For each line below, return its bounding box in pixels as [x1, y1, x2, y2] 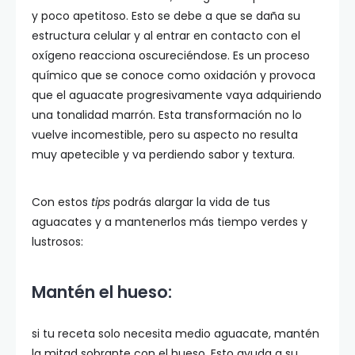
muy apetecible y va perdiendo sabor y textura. [32, 147, 295, 162]
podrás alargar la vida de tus [110, 194, 270, 210]
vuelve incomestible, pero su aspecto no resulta [32, 127, 298, 143]
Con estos [32, 194, 91, 210]
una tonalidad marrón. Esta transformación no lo [32, 107, 302, 123]
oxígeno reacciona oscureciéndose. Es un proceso [32, 48, 310, 63]
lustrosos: [32, 234, 83, 250]
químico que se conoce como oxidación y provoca [32, 67, 315, 83]
